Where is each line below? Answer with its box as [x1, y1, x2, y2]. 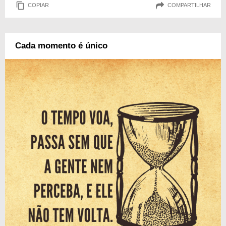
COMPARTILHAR [167, 2, 211, 9]
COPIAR [28, 2, 49, 9]
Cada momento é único [15, 40, 107, 50]
